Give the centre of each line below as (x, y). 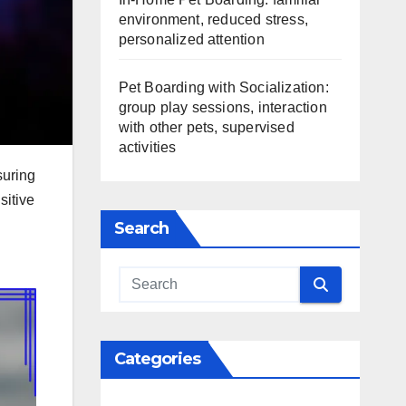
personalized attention (191, 39)
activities (147, 147)
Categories (157, 359)
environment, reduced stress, (213, 19)
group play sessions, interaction (222, 107)
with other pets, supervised (206, 127)
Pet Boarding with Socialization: (223, 87)
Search (141, 228)
